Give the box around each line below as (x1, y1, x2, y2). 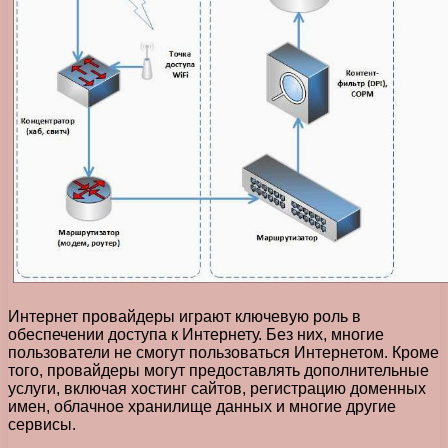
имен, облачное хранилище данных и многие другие (8, 397, 396, 415)
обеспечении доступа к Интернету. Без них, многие (8, 325, 384, 343)
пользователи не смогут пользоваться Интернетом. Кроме (8, 343, 439, 361)
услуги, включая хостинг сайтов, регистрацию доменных (8, 379, 426, 397)
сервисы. (8, 415, 76, 433)
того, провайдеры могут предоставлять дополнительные (8, 361, 429, 379)
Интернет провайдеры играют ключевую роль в (8, 307, 361, 325)
